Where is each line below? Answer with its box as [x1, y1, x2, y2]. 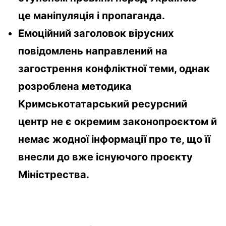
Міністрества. [18, 168, 92, 181]
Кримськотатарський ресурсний [18, 98, 187, 110]
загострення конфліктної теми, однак [18, 63, 210, 75]
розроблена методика [18, 80, 132, 93]
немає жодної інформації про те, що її [18, 133, 210, 146]
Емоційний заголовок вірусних [18, 27, 174, 40]
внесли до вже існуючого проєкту [18, 151, 193, 163]
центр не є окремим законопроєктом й [18, 116, 217, 128]
